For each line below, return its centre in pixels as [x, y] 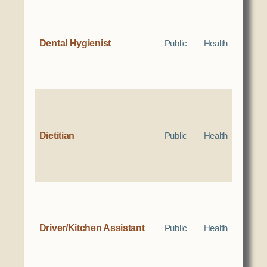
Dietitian [57, 136]
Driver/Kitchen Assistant [92, 228]
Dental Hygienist [75, 43]
